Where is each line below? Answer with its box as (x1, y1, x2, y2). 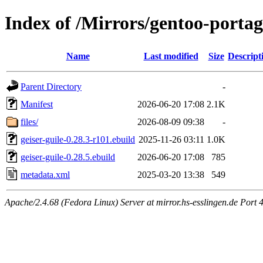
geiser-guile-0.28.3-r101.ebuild (21, 134, 135, 144)
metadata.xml (21, 169, 70, 180)
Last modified (143, 50, 198, 61)
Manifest (21, 99, 53, 109)
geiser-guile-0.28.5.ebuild (21, 151, 115, 162)
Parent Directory (21, 81, 82, 92)
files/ (21, 116, 38, 127)
